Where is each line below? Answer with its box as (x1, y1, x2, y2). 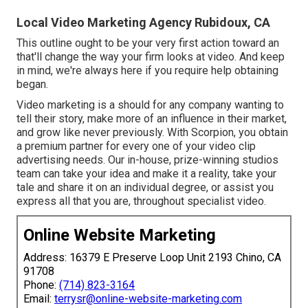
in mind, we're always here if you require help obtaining (16, 63, 278, 77)
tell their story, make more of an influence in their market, (16, 111, 287, 125)
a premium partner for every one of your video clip (16, 139, 256, 153)
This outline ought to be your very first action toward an (16, 36, 279, 49)
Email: (23, 291, 54, 305)
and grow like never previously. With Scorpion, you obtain (16, 125, 288, 139)
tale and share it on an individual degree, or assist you (16, 180, 274, 194)
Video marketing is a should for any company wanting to (16, 98, 284, 111)
